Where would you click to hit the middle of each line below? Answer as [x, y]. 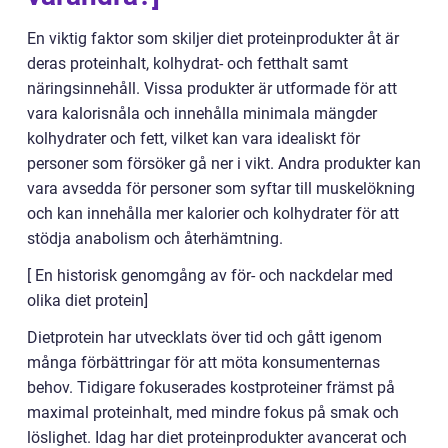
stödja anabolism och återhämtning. [155, 238]
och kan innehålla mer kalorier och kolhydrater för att [213, 213]
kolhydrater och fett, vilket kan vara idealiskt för [193, 138]
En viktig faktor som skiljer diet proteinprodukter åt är [213, 38]
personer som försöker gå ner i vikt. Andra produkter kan [224, 163]
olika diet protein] [87, 300]
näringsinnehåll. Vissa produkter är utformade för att [212, 88]
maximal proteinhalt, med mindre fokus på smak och [213, 412]
